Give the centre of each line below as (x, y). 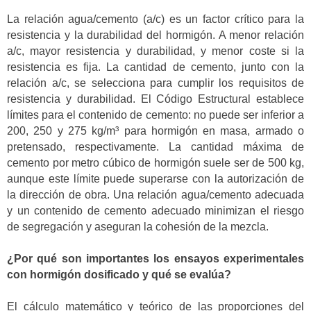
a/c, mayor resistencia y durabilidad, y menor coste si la (155, 51)
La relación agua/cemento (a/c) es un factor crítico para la (155, 19)
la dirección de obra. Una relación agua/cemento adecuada (155, 194)
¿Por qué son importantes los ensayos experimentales (155, 258)
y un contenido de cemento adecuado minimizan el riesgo (155, 210)
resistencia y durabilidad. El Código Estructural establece (155, 99)
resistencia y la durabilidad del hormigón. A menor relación (155, 35)
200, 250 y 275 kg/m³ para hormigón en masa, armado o (155, 131)
